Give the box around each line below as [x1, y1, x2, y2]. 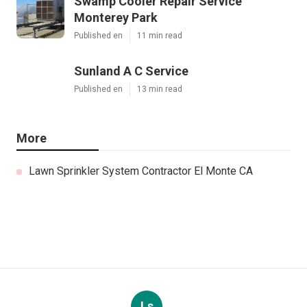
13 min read [137, 84, 182, 95]
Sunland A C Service [74, 64, 188, 79]
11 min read [137, 31, 182, 41]
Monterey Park [74, 10, 158, 25]
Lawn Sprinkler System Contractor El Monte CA [29, 164, 253, 178]
